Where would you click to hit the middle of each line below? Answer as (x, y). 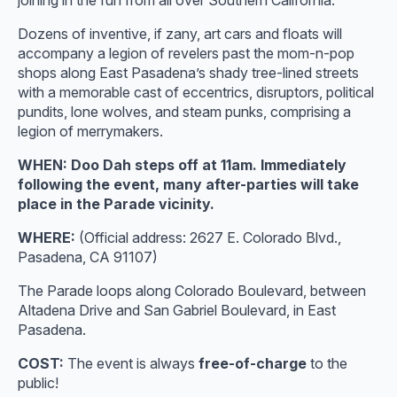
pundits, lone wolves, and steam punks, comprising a (184, 112)
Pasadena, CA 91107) (88, 257)
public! (38, 383)
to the (327, 363)
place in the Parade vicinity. (118, 204)
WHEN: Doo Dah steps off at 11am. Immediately (182, 165)
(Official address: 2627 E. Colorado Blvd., (210, 237)
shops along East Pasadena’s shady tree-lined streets (188, 73)
